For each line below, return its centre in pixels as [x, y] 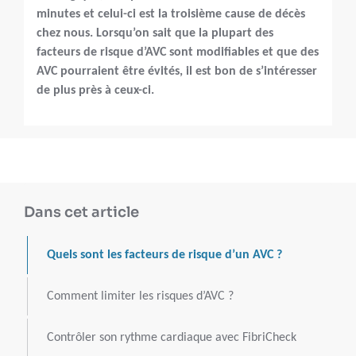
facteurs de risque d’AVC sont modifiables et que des [178, 53]
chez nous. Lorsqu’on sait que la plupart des [155, 34]
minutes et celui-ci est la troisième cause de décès [171, 15]
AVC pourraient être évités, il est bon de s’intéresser [177, 72]
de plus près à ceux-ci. [95, 91]
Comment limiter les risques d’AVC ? [140, 297]
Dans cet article [81, 213]
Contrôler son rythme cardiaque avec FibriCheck [172, 338]
